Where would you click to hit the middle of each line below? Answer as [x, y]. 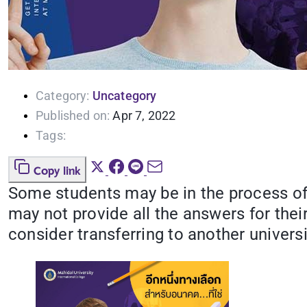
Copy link [57, 172]
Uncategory [124, 96]
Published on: [73, 116]
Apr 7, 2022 [144, 116]
